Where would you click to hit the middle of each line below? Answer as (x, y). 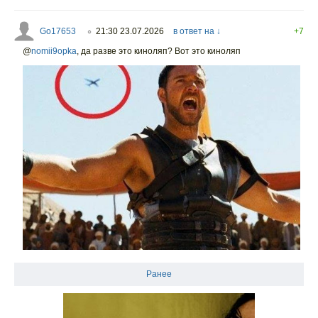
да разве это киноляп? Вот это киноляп (160, 51)
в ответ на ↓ (197, 32)
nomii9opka (54, 51)
